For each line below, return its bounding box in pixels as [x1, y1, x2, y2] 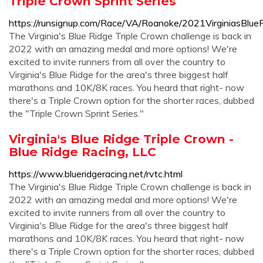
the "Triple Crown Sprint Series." [9, 107, 144, 119]
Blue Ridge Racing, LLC [9, 144, 156, 159]
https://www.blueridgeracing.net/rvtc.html [9, 168, 183, 180]
